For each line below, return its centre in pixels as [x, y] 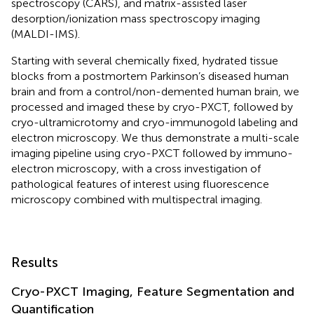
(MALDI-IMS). [46, 34]
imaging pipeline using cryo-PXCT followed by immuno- [152, 153]
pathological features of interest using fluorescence [140, 184]
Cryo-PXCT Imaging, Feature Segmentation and [153, 291]
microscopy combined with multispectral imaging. [137, 199]
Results [35, 262]
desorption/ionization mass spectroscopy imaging [136, 18]
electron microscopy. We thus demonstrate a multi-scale [155, 137]
